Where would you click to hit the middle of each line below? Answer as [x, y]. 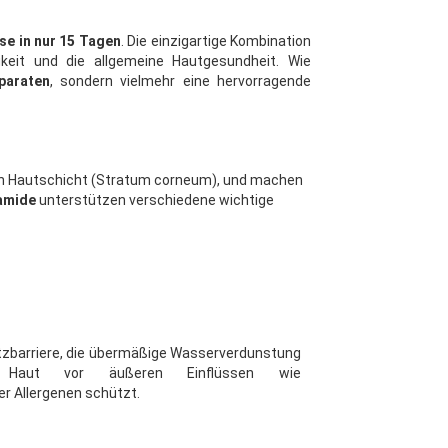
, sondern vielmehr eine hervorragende [180, 80]
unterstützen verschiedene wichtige [155, 199]
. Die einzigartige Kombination [216, 40]
